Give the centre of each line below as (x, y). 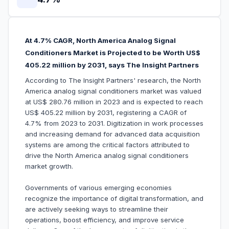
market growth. (49, 166)
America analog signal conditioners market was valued (113, 91)
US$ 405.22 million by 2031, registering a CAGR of (106, 113)
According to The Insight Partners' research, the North (113, 81)
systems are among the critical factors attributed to (107, 145)
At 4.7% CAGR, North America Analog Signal (100, 41)
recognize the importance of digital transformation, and (114, 199)
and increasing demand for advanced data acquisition (112, 134)
